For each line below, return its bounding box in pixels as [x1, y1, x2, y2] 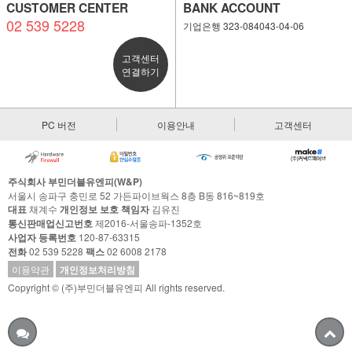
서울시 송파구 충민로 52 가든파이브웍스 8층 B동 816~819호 [8, 189, 265, 203]
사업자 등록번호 [8, 230, 76, 245]
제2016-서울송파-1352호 [93, 216, 202, 230]
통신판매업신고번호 [8, 216, 93, 231]
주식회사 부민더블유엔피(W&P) [8, 174, 142, 189]
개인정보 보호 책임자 [60, 202, 149, 217]
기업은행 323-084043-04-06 [182, 19, 304, 32]
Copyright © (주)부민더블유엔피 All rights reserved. [8, 280, 225, 295]
